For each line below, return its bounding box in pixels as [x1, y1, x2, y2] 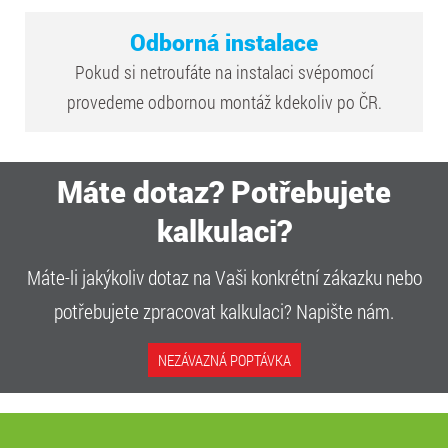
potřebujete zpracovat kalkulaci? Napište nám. [54, 297, 394, 324]
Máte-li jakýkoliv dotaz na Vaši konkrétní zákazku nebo [26, 263, 422, 290]
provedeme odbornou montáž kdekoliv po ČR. [66, 89, 382, 114]
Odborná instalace [130, 26, 318, 57]
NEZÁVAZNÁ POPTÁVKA [157, 349, 291, 370]
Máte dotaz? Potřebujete [57, 171, 391, 211]
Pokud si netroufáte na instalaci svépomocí [74, 59, 374, 84]
